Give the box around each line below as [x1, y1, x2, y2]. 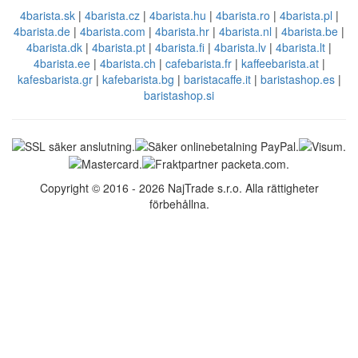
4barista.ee [33, 55, 90, 72]
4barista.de [14, 23, 70, 40]
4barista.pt [92, 39, 145, 56]
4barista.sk [19, 7, 75, 24]
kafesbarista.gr [17, 71, 93, 88]
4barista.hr [155, 23, 209, 40]
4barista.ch [99, 55, 156, 72]
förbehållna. [149, 195, 209, 212]
